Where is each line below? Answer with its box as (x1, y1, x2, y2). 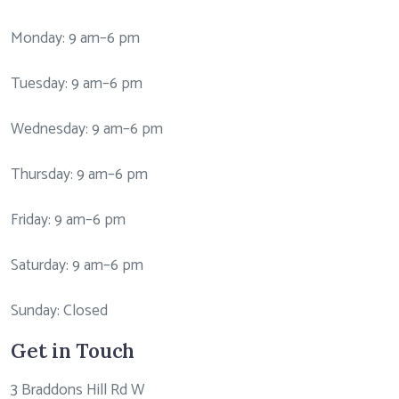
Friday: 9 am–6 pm (11, 208, 126, 233)
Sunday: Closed (11, 298, 108, 324)
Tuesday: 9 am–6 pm (11, 71, 142, 97)
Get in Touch (11, 338, 134, 363)
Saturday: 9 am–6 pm (11, 253, 143, 279)
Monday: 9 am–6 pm (11, 26, 140, 52)
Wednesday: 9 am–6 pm (11, 117, 163, 142)
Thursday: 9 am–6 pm (11, 162, 148, 188)
